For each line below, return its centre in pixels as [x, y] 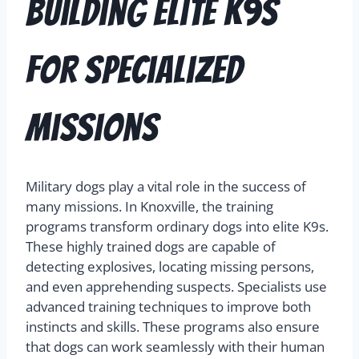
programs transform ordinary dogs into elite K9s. [177, 226]
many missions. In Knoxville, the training [149, 206]
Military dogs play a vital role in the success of [166, 186]
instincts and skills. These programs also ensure [173, 326]
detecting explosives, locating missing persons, [170, 266]
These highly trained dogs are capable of [151, 246]
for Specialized [135, 70]
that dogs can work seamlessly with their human [175, 346]
